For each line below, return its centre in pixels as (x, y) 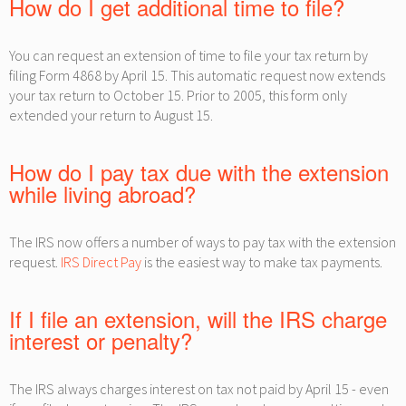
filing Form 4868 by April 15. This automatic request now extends (197, 75)
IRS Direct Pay (101, 262)
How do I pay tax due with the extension (199, 172)
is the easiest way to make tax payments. (262, 262)
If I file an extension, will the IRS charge (198, 319)
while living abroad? (102, 193)
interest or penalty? (101, 340)
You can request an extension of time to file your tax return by (188, 55)
